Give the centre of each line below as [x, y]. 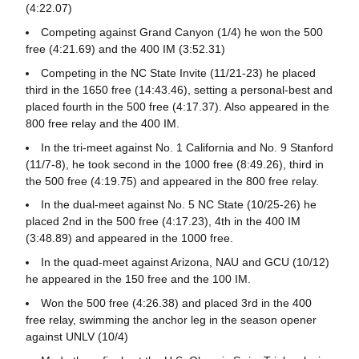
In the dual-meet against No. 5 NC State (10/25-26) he [178, 205]
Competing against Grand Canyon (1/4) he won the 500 [182, 32]
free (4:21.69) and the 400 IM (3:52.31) [125, 49]
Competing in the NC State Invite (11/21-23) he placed [178, 73]
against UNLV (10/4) [77, 336]
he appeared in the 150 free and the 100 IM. [138, 279]
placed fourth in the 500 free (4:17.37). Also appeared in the [177, 106]
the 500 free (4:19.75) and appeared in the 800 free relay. [172, 181]
